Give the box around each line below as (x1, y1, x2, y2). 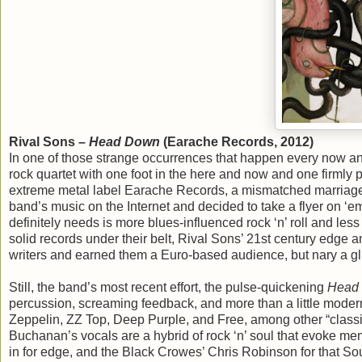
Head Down (89, 134, 160, 149)
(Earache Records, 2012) (160, 134, 314, 149)
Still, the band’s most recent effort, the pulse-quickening (9, 280, 327, 294)
